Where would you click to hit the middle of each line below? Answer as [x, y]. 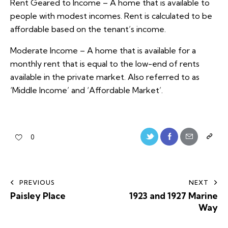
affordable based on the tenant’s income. [88, 29]
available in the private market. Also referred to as [105, 77]
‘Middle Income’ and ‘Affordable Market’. [87, 90]
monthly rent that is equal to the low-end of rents [105, 64]
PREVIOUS [37, 182]
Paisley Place [38, 195]
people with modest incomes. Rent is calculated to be [111, 16]
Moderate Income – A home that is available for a [103, 51]
